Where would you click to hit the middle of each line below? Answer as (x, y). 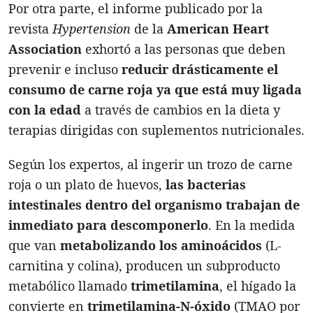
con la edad (45, 109)
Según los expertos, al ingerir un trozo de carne (151, 164)
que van (34, 245)
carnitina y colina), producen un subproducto (144, 265)
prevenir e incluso (65, 69)
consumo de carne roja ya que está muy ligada (155, 89)
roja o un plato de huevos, (87, 184)
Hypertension (92, 28)
